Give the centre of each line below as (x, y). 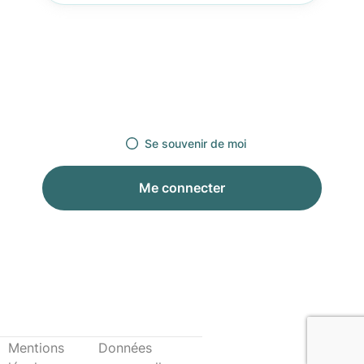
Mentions (36, 347)
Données (125, 347)
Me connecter (182, 188)
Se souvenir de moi (195, 144)
